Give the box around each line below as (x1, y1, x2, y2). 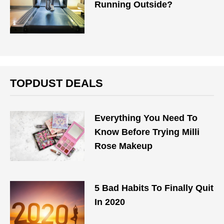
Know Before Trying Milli (94, 127, 200, 137)
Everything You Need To (94, 113, 198, 123)
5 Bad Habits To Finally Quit (94, 183, 214, 193)
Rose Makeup (94, 141, 153, 151)
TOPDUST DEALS (10, 77, 103, 89)
